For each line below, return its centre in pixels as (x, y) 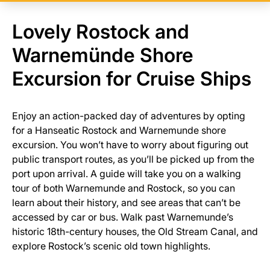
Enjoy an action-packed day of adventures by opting (129, 116)
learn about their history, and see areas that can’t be (126, 202)
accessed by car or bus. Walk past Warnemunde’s (123, 217)
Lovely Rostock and (101, 32)
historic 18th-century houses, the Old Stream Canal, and (135, 231)
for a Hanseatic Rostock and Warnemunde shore (119, 130)
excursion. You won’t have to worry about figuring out (130, 145)
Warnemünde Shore (103, 55)
